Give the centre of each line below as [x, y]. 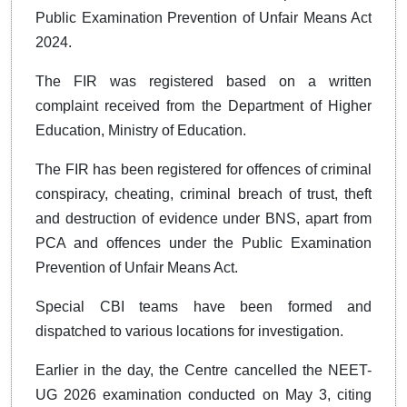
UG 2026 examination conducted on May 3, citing [203, 394]
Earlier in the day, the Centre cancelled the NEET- [203, 370]
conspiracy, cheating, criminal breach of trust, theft [203, 194]
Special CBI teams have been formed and [203, 306]
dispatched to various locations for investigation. [189, 331]
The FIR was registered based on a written [203, 81]
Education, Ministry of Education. [141, 130]
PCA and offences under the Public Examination [203, 243]
